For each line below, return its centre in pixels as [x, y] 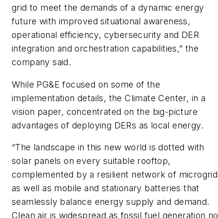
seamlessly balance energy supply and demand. [111, 202]
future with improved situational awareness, [101, 21]
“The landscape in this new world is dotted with [108, 147]
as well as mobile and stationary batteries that [106, 188]
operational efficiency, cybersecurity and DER [105, 35]
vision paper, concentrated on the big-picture [105, 111]
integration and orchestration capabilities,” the [105, 49]
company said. [42, 62]
